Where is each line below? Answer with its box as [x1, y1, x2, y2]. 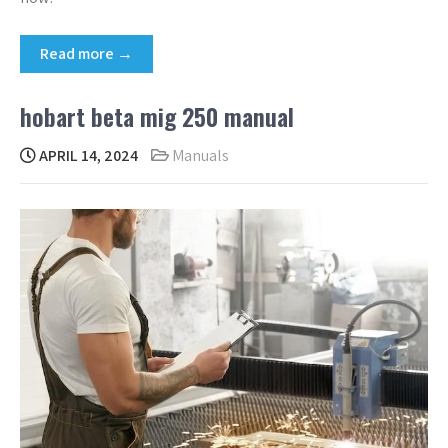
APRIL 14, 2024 [36, 144, 138, 166]
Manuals [172, 144, 229, 166]
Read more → [40, 42, 133, 64]
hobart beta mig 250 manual [20, 97, 294, 134]
